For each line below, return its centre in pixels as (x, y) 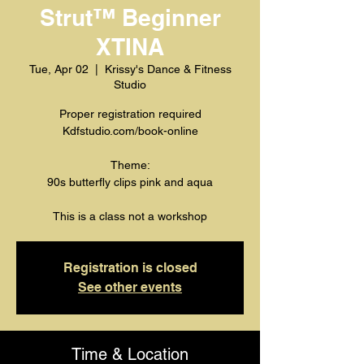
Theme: (130, 165)
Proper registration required (130, 114)
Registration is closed (130, 268)
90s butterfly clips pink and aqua (130, 182)
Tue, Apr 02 (58, 69)
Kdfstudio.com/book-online (130, 131)
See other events (130, 287)
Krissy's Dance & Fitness (168, 69)
